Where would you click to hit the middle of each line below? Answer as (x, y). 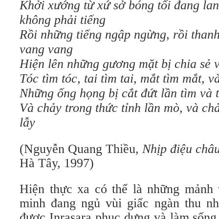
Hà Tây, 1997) (57, 163)
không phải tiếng (63, 20)
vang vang (46, 49)
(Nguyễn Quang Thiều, (81, 149)
